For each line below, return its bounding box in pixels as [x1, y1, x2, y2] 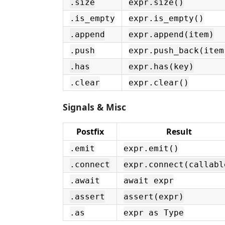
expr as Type [124, 208, 184, 217]
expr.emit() [124, 144, 179, 153]
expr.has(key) [129, 62, 194, 71]
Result [166, 126, 192, 137]
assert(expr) [124, 192, 184, 201]
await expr [124, 176, 174, 185]
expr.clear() [129, 78, 189, 87]
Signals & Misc [63, 100, 126, 113]
